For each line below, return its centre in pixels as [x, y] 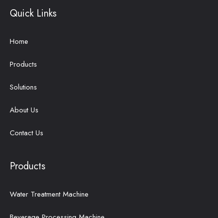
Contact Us [27, 133]
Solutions [23, 87]
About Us [24, 110]
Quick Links [33, 13]
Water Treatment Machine [49, 194]
